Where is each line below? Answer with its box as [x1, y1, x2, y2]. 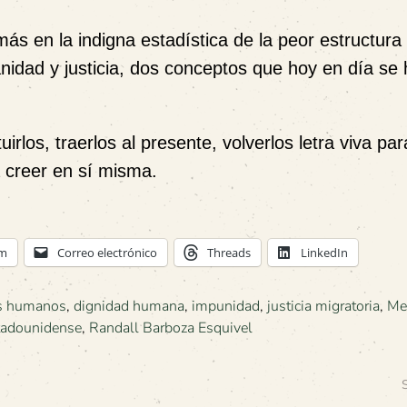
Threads [207, 244, 251, 262]
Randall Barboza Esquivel [89, 318, 253, 339]
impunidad [192, 296, 260, 317]
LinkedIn [301, 244, 348, 262]
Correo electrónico [57, 244, 157, 262]
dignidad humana [74, 296, 184, 317]
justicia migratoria [267, 296, 380, 317]
